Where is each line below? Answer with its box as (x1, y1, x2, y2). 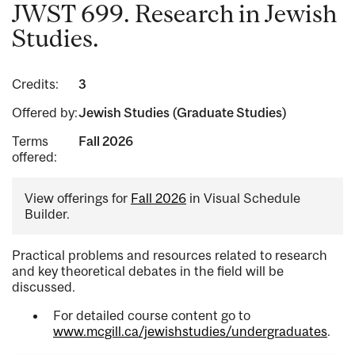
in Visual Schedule (186, 190, 300, 207)
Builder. (25, 206, 70, 223)
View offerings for (25, 190, 131, 207)
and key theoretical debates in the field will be (12, 263, 284, 280)
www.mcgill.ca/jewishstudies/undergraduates (53, 323, 327, 340)
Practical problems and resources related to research (12, 247, 327, 264)
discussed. (12, 279, 75, 296)
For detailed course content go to (53, 307, 250, 324)
